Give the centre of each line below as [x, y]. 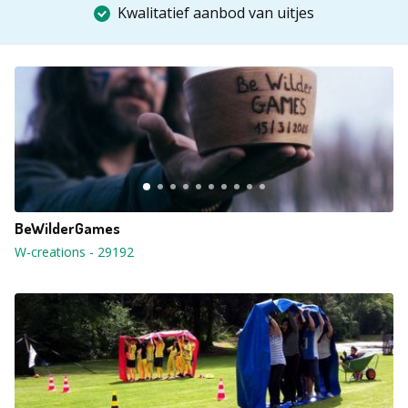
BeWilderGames [67, 228]
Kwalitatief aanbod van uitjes [216, 13]
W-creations [50, 252]
